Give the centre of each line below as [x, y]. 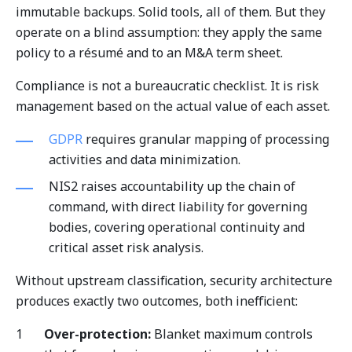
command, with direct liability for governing [178, 207]
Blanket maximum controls [232, 334]
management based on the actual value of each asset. [173, 106]
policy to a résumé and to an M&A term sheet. [149, 53]
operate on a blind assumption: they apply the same [169, 32]
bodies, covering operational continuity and [177, 227]
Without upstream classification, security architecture [174, 280]
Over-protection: [97, 334]
